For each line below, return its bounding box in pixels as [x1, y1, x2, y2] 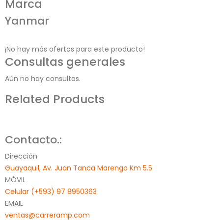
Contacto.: [5, 132, 62, 148]
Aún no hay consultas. [5, 74, 81, 84]
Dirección [5, 151, 37, 162]
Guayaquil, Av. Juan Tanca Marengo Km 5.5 [5, 163, 152, 173]
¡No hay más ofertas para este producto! [5, 44, 145, 55]
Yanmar [5, 13, 49, 29]
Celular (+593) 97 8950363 [5, 187, 97, 197]
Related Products [5, 91, 105, 108]
